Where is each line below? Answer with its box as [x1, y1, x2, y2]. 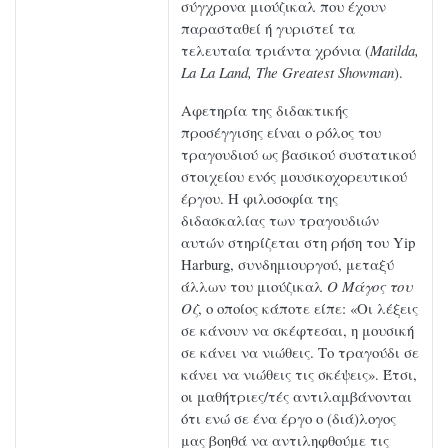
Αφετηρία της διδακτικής [181, 100, 348, 121]
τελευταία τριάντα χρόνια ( [181, 40, 370, 61]
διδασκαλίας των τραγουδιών [181, 210, 379, 231]
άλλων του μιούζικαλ [181, 276, 327, 297]
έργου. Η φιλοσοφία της [181, 188, 338, 209]
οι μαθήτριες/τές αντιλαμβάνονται [181, 386, 412, 407]
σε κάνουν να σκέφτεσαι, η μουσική [181, 320, 414, 341]
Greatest [282, 62, 334, 83]
